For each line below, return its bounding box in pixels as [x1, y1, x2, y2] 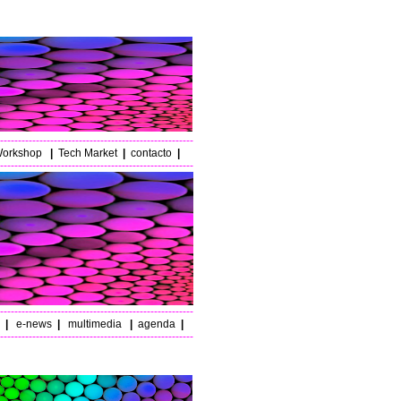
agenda [137, 318, 175, 330]
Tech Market [57, 147, 117, 159]
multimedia [64, 318, 122, 330]
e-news [10, 318, 52, 330]
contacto [130, 147, 172, 159]
